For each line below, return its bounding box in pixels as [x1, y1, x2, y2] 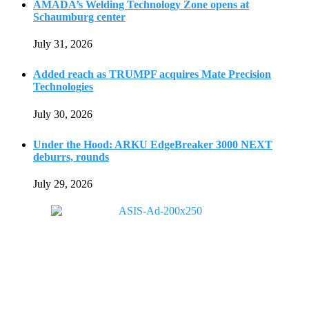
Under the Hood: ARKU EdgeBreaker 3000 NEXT [33, 138, 272, 150]
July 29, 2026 [33, 178, 92, 190]
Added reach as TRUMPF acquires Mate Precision [33, 68, 271, 81]
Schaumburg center [33, 10, 126, 23]
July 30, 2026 [33, 108, 92, 120]
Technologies [33, 81, 93, 93]
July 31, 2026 [33, 38, 92, 50]
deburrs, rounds [33, 150, 109, 163]
